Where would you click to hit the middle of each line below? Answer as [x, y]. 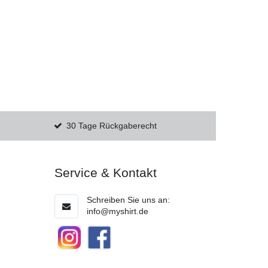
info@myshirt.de [118, 211]
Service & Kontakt [106, 173]
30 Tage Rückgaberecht [112, 126]
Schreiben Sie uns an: [128, 200]
